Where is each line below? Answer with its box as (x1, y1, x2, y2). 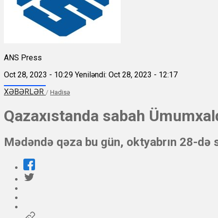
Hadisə (50, 88, 70, 96)
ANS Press (4, 53, 42, 62)
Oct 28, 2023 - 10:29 (4, 70, 73, 79)
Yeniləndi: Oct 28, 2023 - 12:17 (75, 70, 178, 79)
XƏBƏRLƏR (4, 87, 46, 96)
